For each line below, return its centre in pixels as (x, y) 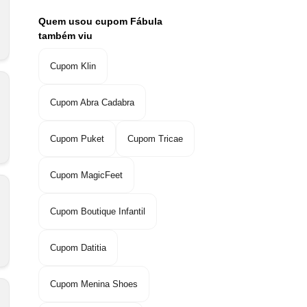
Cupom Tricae (155, 139)
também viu (65, 36)
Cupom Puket (77, 139)
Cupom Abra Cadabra (92, 103)
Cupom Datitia (78, 248)
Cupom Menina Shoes (94, 284)
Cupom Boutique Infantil (98, 212)
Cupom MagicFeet (86, 175)
